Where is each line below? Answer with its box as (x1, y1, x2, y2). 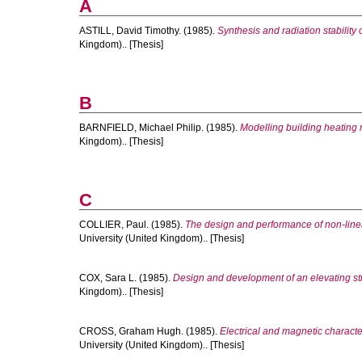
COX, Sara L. (79, 272, 137, 284)
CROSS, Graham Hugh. (79, 326, 183, 337)
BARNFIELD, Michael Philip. (79, 122, 204, 133)
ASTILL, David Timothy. (79, 25, 181, 36)
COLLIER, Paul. (79, 219, 149, 230)
